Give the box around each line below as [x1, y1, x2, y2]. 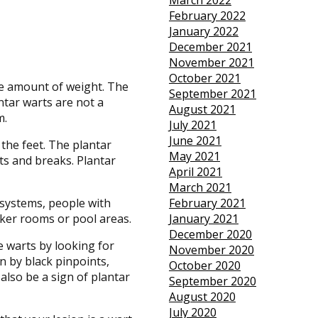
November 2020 [168, 242, 254, 258]
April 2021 [168, 164, 222, 180]
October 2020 [168, 258, 241, 274]
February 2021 [168, 195, 246, 212]
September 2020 [168, 273, 256, 290]
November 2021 [168, 55, 254, 71]
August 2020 [168, 289, 236, 305]
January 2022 [168, 23, 238, 40]
